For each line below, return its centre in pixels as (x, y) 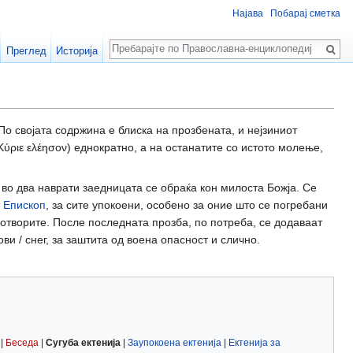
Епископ (24, 205)
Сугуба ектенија (83, 343)
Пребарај (144, 41)
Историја (77, 51)
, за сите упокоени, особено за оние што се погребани (187, 205)
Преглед (26, 51)
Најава (248, 14)
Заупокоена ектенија (175, 343)
